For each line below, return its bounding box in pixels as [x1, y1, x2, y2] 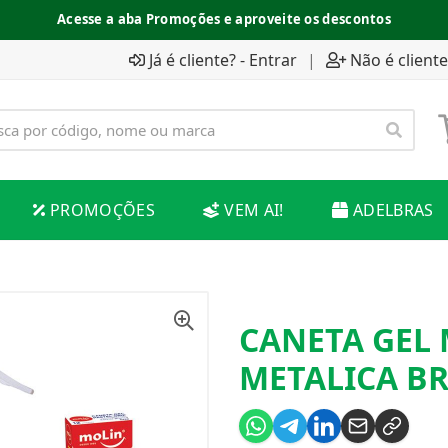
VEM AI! [224, 199, 284, 221]
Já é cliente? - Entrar [149, 48, 297, 71]
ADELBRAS [352, 199, 434, 221]
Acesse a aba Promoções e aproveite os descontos [56, 10, 392, 28]
